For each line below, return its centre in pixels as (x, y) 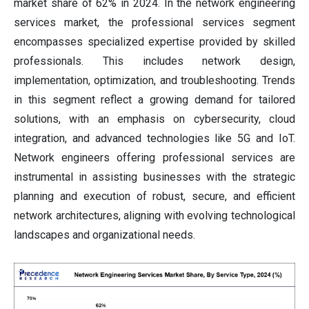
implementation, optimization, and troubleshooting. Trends (154, 81)
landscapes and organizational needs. (104, 235)
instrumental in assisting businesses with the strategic (154, 177)
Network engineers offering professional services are (154, 158)
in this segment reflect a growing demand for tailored (154, 100)
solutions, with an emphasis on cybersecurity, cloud (154, 119)
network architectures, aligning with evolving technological (154, 216)
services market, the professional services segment (154, 23)
